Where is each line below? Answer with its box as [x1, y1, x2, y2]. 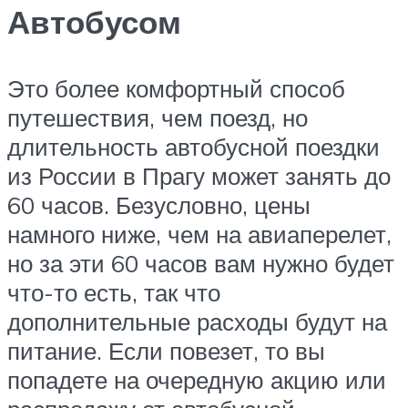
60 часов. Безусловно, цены [7, 189, 311, 219]
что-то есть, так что [7, 277, 220, 307]
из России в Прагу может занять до [7, 160, 391, 190]
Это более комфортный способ [7, 73, 345, 103]
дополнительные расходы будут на [7, 306, 387, 336]
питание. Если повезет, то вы [7, 335, 325, 365]
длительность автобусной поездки [7, 131, 380, 161]
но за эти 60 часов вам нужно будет [7, 248, 394, 278]
